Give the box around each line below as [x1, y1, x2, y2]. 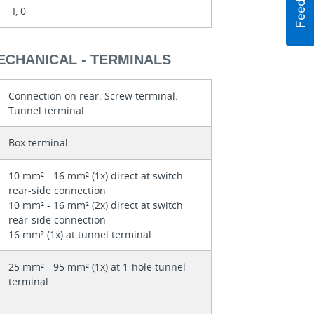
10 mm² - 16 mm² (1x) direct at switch [8, 168, 183, 182]
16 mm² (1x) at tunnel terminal [8, 227, 151, 241]
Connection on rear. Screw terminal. [8, 88, 178, 102]
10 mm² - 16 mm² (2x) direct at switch [8, 198, 183, 212]
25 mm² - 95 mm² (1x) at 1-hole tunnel [8, 259, 186, 273]
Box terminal [8, 135, 68, 149]
